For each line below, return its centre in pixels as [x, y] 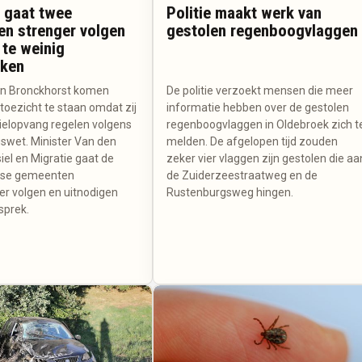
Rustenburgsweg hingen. [230, 193]
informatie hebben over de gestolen [258, 108]
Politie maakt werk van [244, 13]
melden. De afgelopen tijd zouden [253, 142]
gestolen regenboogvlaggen [263, 31]
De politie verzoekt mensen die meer [260, 91]
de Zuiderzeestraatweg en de [242, 176]
